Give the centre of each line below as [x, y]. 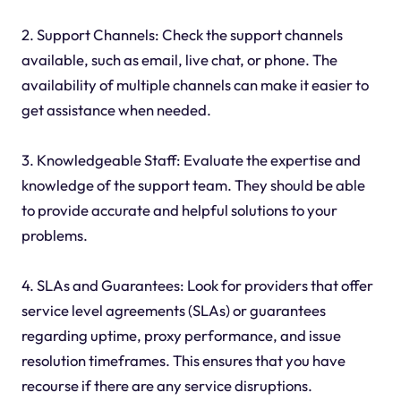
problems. [54, 235]
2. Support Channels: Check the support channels [182, 34]
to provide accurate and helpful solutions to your [179, 209]
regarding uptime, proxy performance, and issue [181, 335]
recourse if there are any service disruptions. [166, 385]
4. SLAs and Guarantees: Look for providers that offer [197, 285]
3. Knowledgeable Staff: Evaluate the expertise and [191, 159]
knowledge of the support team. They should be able [193, 184]
